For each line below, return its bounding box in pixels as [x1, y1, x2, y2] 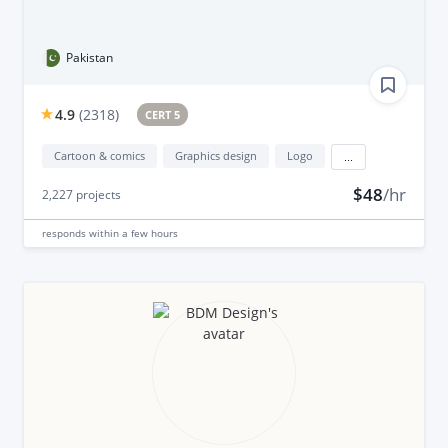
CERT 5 [145, 106, 181, 122]
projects [72, 185, 121, 203]
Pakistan [65, 48, 113, 66]
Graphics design [174, 147, 257, 163]
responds [41, 225, 89, 240]
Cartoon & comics [53, 147, 145, 163]
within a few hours [88, 225, 178, 240]
